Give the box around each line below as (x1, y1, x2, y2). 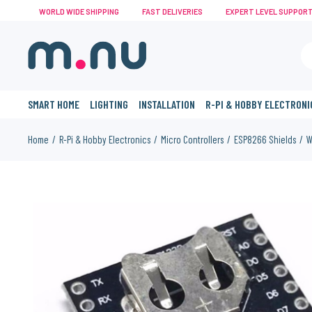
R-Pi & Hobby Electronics (59, 133, 151, 146)
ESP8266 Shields (234, 133, 297, 146)
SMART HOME (28, 97, 80, 111)
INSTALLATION (139, 97, 196, 111)
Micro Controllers (161, 133, 224, 146)
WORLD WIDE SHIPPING (37, 7, 119, 16)
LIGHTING (90, 97, 129, 111)
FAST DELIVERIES (140, 7, 203, 16)
